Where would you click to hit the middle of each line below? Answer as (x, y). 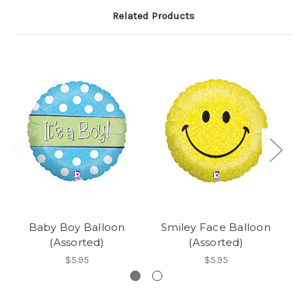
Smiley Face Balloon (216, 228)
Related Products (153, 16)
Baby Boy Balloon (77, 228)
